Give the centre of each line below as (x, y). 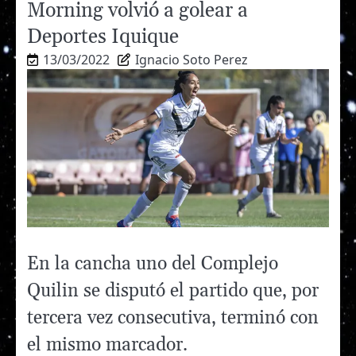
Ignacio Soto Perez (192, 60)
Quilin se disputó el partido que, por (173, 291)
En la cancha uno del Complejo (153, 264)
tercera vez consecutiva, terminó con (173, 318)
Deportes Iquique (103, 37)
